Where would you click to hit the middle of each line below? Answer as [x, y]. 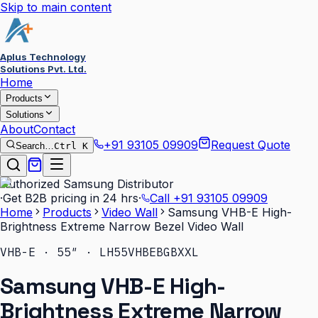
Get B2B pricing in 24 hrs [71, 198]
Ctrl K [71, 146]
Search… [35, 146]
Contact [54, 129]
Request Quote [251, 145]
